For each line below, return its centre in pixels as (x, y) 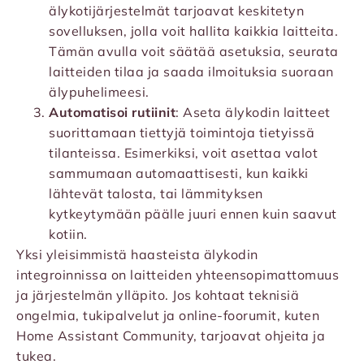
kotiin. (68, 234)
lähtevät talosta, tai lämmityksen (156, 194)
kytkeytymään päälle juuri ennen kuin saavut (193, 214)
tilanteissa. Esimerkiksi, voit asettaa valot (183, 153)
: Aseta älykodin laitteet (253, 113)
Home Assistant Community (105, 336)
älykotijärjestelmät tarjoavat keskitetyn (176, 11)
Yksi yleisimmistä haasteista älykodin (137, 255)
